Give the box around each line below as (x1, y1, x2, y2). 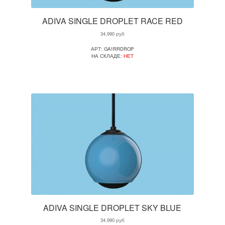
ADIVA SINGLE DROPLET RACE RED (42, 15, 183, 27)
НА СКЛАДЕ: (91, 52, 124, 59)
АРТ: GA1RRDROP (91, 45, 134, 52)
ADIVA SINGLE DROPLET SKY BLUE (43, 201, 182, 213)
